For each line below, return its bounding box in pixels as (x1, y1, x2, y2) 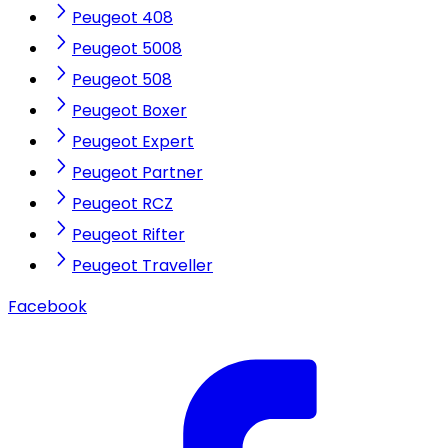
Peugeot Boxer (72, 99, 187, 123)
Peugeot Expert (72, 130, 194, 154)
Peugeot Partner (72, 161, 203, 185)
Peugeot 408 (72, 6, 173, 30)
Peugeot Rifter (72, 223, 185, 247)
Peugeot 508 (72, 68, 172, 92)
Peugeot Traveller (72, 254, 213, 278)
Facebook (8, 295, 87, 319)
